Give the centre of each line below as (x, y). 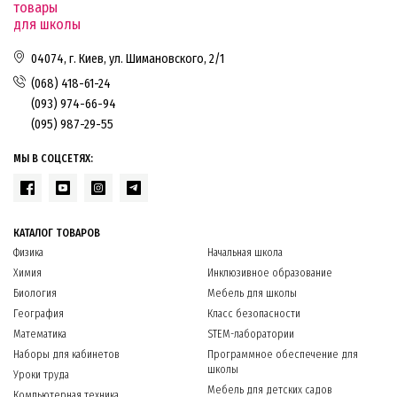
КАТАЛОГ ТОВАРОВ (57, 234)
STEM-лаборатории (251, 335)
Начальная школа (245, 253)
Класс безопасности (254, 314)
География (39, 314)
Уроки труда (41, 375)
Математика (40, 335)
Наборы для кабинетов (66, 355)
